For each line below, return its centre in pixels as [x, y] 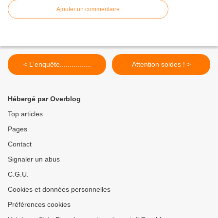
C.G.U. [18, 174]
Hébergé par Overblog [44, 99]
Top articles [25, 114]
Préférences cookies [39, 204]
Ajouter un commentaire [88, 9]
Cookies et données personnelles [59, 189]
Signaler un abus [34, 159]
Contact [20, 144]
